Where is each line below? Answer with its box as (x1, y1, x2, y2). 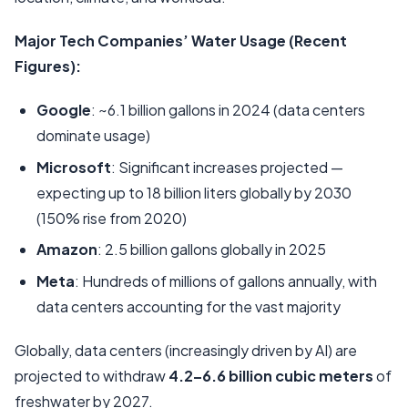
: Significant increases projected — (111, 157, 343, 177)
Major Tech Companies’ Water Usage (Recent (15, 31, 347, 51)
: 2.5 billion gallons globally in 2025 (97, 240, 326, 260)
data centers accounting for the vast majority (36, 296, 341, 316)
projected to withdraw (15, 365, 168, 385)
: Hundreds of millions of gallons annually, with (75, 270, 377, 291)
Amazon (36, 240, 97, 260)
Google (36, 100, 91, 120)
